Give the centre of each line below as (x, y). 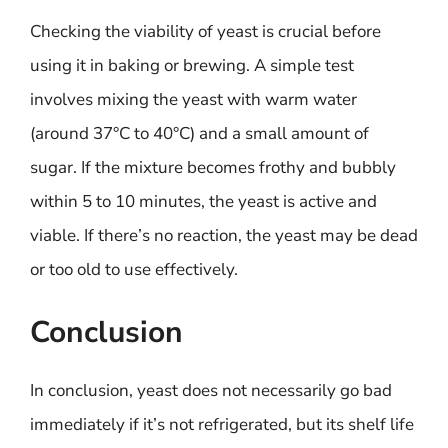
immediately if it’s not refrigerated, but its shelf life (222, 424)
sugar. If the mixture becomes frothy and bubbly (213, 167)
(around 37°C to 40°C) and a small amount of (199, 133)
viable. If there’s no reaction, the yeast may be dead (224, 235)
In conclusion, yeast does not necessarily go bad (211, 390)
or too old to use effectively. (134, 269)
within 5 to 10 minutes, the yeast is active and (203, 201)
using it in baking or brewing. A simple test (192, 65)
